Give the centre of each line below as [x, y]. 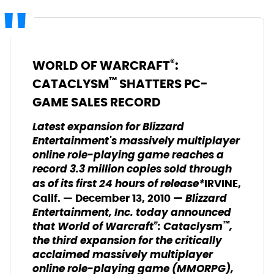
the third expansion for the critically [127, 241]
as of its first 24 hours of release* [118, 184]
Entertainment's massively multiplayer [136, 142]
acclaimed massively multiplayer [123, 255]
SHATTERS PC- [162, 84]
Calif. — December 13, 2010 [102, 198]
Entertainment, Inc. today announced [132, 213]
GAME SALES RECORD [97, 102]
